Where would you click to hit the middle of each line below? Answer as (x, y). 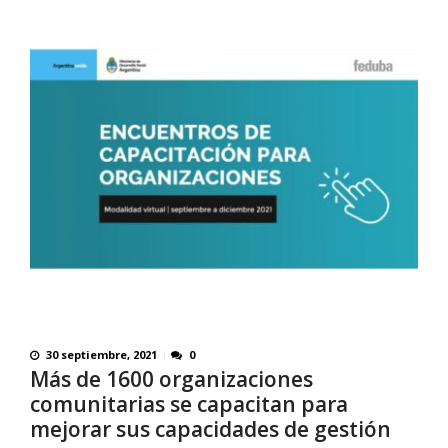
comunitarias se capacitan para (189, 404)
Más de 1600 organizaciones (171, 379)
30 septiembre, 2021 (101, 355)
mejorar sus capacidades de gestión (210, 429)
